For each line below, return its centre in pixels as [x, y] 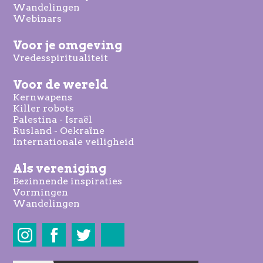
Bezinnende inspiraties [68, 181]
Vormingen [41, 193]
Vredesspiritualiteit [61, 58]
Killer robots [44, 109]
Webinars [38, 19]
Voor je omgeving [68, 45]
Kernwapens [43, 97]
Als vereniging [60, 169]
